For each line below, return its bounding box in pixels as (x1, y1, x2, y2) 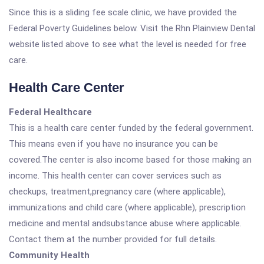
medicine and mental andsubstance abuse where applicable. (9, 218, 242, 229)
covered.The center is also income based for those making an (9, 154, 252, 165)
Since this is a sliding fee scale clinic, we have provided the (9, 7, 237, 18)
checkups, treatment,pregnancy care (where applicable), (9, 186, 226, 197)
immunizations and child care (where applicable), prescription (9, 202, 246, 213)
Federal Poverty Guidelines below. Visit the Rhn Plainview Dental (9, 23, 255, 34)
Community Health (9, 250, 90, 260)
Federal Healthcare (9, 107, 92, 117)
